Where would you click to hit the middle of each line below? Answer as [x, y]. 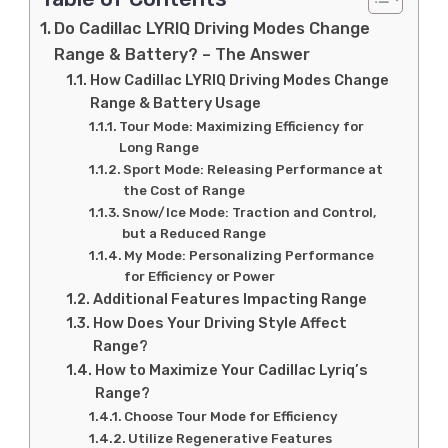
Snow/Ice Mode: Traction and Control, [249, 212]
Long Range [159, 147]
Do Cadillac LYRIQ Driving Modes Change [212, 28]
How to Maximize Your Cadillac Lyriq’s [231, 369]
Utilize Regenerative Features [230, 438]
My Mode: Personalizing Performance [249, 255]
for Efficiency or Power [200, 276]
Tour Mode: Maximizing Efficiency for [242, 126]
